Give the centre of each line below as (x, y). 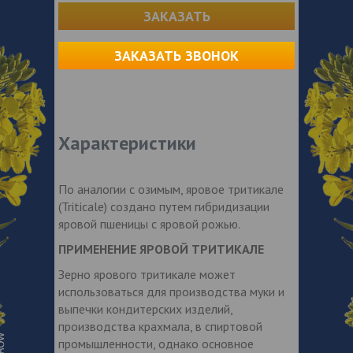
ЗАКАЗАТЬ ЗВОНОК (176, 55)
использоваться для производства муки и (171, 291)
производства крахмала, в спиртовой (160, 326)
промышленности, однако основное (156, 343)
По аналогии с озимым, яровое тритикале (171, 189)
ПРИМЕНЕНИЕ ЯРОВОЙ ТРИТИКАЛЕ (161, 249)
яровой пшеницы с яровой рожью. (149, 223)
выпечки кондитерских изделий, (145, 308)
